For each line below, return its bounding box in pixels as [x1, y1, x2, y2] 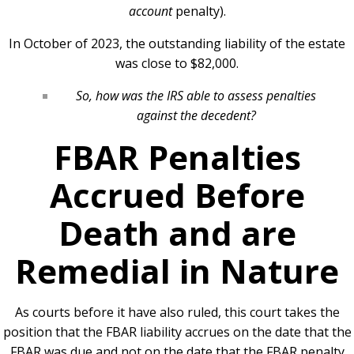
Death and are [58, 210, 296, 256]
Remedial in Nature [15, 248, 339, 294]
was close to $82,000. [115, 55, 239, 73]
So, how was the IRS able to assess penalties [76, 87, 316, 105]
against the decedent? [136, 107, 256, 125]
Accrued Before [49, 172, 305, 218]
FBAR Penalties [53, 134, 301, 180]
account [128, 2, 172, 21]
